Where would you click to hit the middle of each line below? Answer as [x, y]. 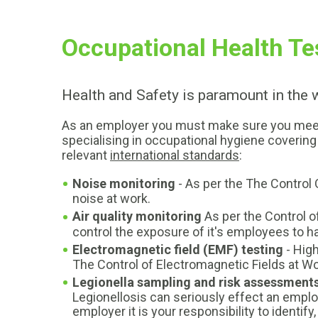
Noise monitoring [124, 183]
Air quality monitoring [137, 216]
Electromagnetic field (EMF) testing [178, 249]
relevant [86, 155]
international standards [175, 155]
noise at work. [111, 199]
